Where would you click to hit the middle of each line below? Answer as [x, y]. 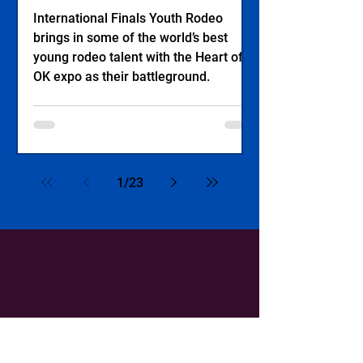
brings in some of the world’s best [130, 38]
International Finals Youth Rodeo [128, 18]
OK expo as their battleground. [122, 77]
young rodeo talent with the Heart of [138, 57]
